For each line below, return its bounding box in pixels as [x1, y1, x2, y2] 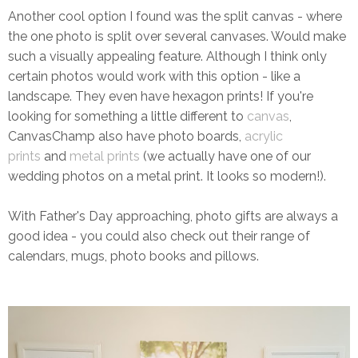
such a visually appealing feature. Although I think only [8, 48, 327, 64]
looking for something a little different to [8, 108, 247, 124]
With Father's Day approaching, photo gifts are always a [8, 208, 338, 224]
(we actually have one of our [140, 148, 311, 164]
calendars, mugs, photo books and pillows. [8, 248, 259, 264]
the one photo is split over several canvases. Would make [8, 28, 346, 44]
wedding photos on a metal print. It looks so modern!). [8, 168, 326, 184]
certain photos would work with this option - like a [8, 68, 300, 84]
